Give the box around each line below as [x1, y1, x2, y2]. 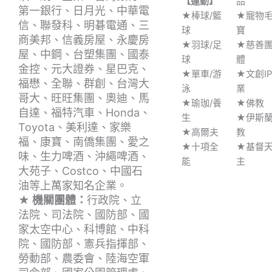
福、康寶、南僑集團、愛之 [18, 135, 149, 148]
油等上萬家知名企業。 [18, 178, 127, 192]
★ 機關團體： [18, 193, 87, 206]
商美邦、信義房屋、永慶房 [18, 33, 149, 46]
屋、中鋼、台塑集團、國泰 [18, 47, 149, 61]
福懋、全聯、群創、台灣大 [18, 76, 149, 90]
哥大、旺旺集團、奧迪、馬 [18, 91, 149, 104]
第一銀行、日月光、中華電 [18, 4, 149, 17]
